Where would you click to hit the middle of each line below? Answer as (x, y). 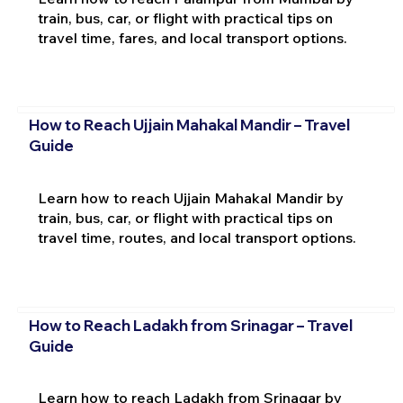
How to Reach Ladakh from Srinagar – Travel (190, 325)
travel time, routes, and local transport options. (197, 238)
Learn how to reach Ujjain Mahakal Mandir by (190, 198)
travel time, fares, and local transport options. (192, 37)
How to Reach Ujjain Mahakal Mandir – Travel (189, 125)
